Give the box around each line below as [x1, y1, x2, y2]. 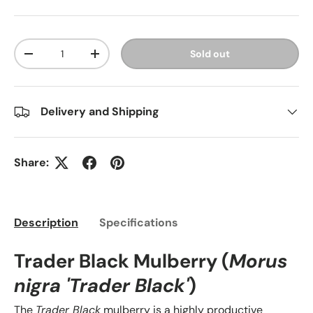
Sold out [190, 48, 231, 61]
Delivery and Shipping [41, 104, 159, 119]
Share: [14, 155, 49, 170]
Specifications [99, 214, 178, 230]
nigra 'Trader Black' [14, 272, 189, 298]
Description [14, 214, 78, 230]
